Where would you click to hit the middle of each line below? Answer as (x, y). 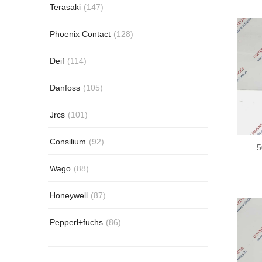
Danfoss (65, 87)
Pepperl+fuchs (76, 222)
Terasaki (65, 7)
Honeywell (69, 195)
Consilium (68, 141)
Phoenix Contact (80, 34)
